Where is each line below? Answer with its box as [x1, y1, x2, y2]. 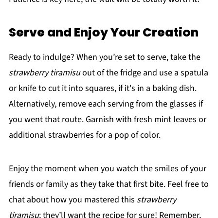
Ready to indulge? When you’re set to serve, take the [8, 51, 200, 64]
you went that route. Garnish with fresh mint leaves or [8, 113, 206, 126]
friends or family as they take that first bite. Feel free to [8, 178, 209, 191]
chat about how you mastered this [8, 194, 137, 206]
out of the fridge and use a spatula [80, 67, 208, 79]
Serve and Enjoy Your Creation [8, 24, 199, 41]
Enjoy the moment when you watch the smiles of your [8, 163, 206, 175]
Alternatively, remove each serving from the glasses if [8, 98, 203, 110]
